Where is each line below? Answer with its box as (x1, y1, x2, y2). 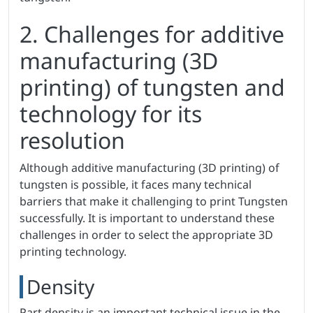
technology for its (20, 99, 202, 129)
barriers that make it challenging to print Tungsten (20, 194, 288, 210)
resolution (20, 125, 125, 156)
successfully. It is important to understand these (20, 210, 275, 226)
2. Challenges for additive (20, 19, 284, 50)
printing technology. (20, 244, 126, 260)
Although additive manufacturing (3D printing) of (20, 160, 279, 176)
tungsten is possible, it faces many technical (20, 177, 252, 193)
